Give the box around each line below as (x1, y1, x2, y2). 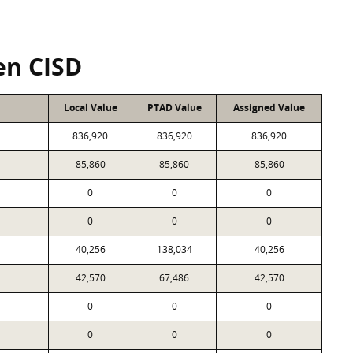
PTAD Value (147, 101, 202, 114)
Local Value (63, 101, 117, 114)
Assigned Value (233, 101, 305, 114)
